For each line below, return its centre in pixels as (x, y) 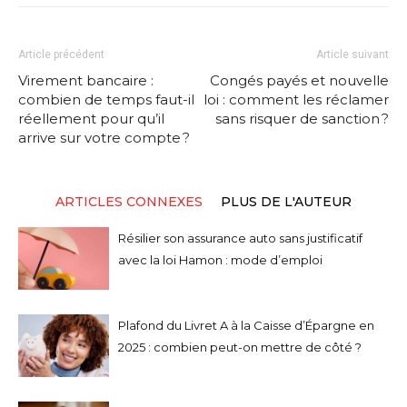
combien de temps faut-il (106, 99)
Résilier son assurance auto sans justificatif (240, 238)
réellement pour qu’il (91, 118)
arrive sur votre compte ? (104, 137)
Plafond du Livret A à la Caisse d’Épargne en (246, 325)
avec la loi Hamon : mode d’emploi (220, 259)
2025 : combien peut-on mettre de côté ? (240, 347)
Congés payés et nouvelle (299, 80)
